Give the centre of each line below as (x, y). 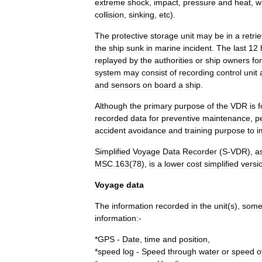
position (193, 239)
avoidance (147, 130)
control (229, 73)
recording (196, 73)
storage (164, 36)
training (199, 130)
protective (130, 36)
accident (110, 130)
